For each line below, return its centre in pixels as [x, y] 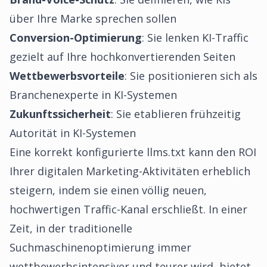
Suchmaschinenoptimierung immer [100, 247]
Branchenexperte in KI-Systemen [93, 95]
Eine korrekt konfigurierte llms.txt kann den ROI [133, 152]
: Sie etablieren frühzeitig [176, 114]
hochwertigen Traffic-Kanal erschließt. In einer [128, 209]
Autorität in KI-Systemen [73, 133]
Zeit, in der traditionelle [71, 228]
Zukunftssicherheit [60, 114]
